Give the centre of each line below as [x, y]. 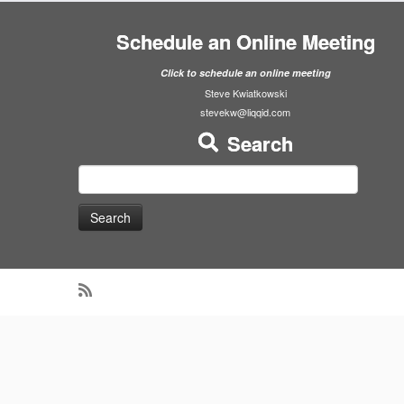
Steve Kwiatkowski [245, 93]
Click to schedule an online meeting [245, 73]
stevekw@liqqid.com [245, 112]
